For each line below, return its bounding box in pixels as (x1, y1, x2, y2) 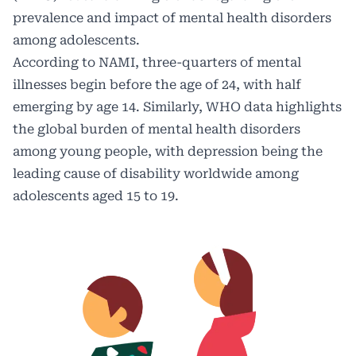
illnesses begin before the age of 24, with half (13, 77, 301, 92)
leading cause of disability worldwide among (13, 166, 299, 181)
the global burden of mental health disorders (13, 122, 300, 137)
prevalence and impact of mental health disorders (13, 10, 331, 25)
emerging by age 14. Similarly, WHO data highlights (13, 99, 342, 114)
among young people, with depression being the (13, 144, 323, 159)
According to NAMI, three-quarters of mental (13, 55, 301, 70)
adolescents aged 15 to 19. (13, 188, 179, 203)
